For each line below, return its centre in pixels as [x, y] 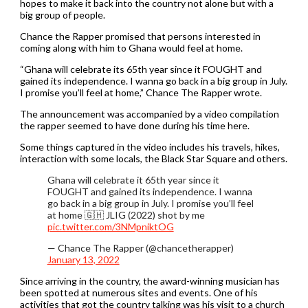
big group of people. [62, 14]
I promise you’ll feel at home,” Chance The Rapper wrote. [141, 92]
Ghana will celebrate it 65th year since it [133, 179]
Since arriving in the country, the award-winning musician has [150, 280]
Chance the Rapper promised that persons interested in [140, 36]
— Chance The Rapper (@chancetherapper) [140, 247]
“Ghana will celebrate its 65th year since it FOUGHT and [141, 69]
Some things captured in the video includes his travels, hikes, [150, 146]
